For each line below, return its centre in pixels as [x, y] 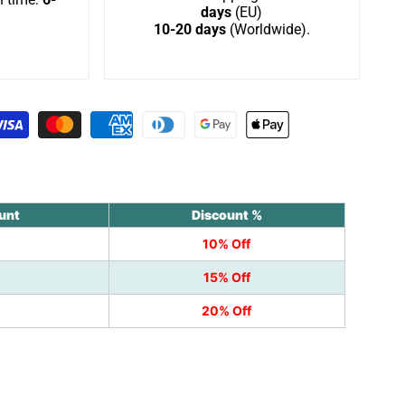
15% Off [226, 278]
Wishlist [369, 30]
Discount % [226, 215]
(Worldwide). [268, 30]
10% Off [227, 244]
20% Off [227, 311]
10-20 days [189, 30]
